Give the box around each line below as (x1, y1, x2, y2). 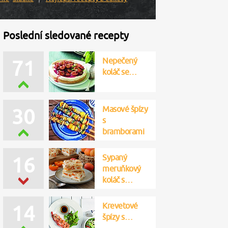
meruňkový (102, 164, 141, 173)
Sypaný (102, 153, 127, 162)
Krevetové (102, 201, 138, 210)
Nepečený (102, 56, 137, 65)
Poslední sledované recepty (3, 30, 129, 41)
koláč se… (102, 67, 137, 76)
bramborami (102, 127, 144, 136)
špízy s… (102, 212, 132, 221)
